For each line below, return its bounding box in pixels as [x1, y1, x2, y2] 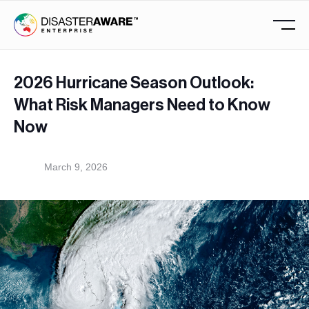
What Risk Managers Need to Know [14, 97, 270, 114]
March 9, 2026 [44, 161, 108, 173]
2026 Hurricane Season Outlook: [14, 74, 254, 92]
